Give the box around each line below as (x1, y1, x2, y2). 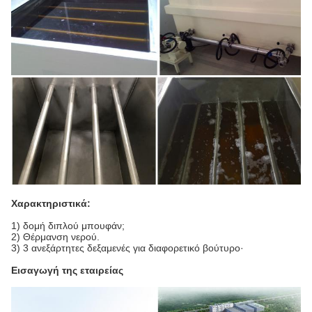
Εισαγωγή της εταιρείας (11, 264, 123, 276)
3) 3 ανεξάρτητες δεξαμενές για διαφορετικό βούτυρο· (11, 242, 244, 253)
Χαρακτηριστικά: (11, 197, 91, 209)
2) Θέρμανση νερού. (11, 231, 100, 242)
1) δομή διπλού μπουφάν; (11, 219, 125, 231)
